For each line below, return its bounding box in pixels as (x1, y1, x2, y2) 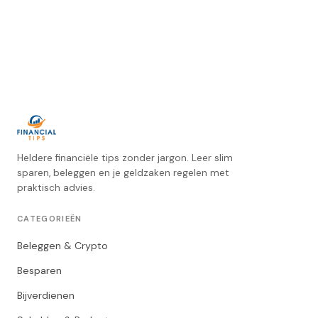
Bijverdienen (17, 289, 75, 302)
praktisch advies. (17, 182, 95, 194)
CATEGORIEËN (17, 214, 82, 224)
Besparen (17, 264, 62, 277)
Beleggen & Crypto (17, 239, 108, 252)
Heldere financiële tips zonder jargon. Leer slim (17, 152, 233, 164)
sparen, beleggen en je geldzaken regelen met (17, 167, 229, 179)
